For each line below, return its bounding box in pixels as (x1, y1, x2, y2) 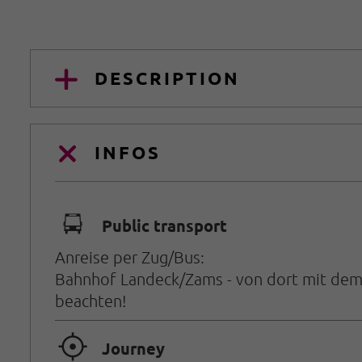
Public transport (102, 215, 227, 237)
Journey (102, 338, 165, 360)
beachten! (55, 290, 126, 310)
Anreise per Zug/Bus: (55, 246, 204, 267)
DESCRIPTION (95, 66, 241, 89)
